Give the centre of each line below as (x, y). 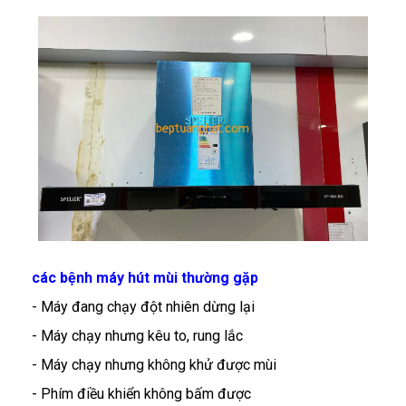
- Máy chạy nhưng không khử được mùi (154, 364)
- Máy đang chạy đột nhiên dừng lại (143, 306)
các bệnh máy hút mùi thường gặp (145, 277)
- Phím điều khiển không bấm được (141, 393)
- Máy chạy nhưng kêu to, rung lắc (137, 335)
